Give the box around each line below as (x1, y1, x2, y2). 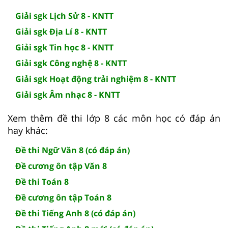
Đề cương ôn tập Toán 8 (15, 191, 111, 203)
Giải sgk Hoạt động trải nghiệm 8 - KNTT (15, 73, 176, 84)
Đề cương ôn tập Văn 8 (15, 160, 107, 172)
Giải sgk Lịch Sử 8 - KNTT (15, 10, 113, 21)
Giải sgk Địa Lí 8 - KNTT (15, 25, 107, 37)
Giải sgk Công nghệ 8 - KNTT (15, 57, 127, 69)
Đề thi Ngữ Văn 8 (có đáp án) (15, 144, 130, 156)
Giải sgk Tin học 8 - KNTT (15, 41, 113, 53)
